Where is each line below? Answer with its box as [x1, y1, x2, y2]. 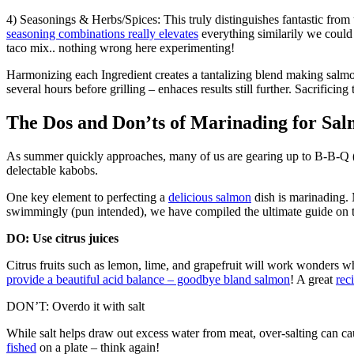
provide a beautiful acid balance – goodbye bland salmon [6, 272, 290, 286]
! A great [290, 272, 336, 286]
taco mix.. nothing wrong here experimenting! [6, 40, 235, 55]
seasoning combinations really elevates [6, 26, 198, 40]
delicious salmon [168, 190, 251, 204]
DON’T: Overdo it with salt [6, 299, 145, 313]
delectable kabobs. [6, 163, 98, 177]
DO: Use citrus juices [6, 231, 119, 245]
